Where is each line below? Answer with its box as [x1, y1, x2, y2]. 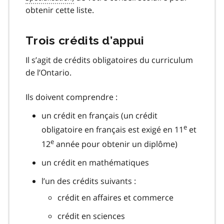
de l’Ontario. [25, 67, 71, 78]
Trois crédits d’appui [25, 33, 144, 47]
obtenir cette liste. [25, 4, 94, 16]
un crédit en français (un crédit [41, 110, 157, 121]
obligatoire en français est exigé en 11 [41, 124, 183, 135]
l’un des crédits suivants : [41, 175, 136, 186]
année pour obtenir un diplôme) [54, 138, 177, 149]
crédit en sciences [57, 210, 125, 221]
